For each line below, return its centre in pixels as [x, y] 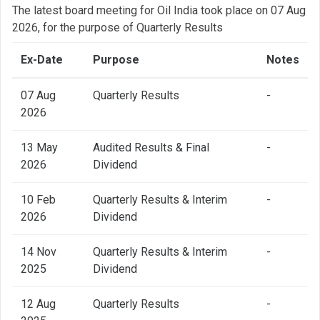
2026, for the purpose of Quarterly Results [117, 27]
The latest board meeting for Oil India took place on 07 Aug [159, 10]
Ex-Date [42, 59]
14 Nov [39, 251]
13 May [39, 147]
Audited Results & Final [151, 147]
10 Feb [38, 199]
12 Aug [38, 304]
